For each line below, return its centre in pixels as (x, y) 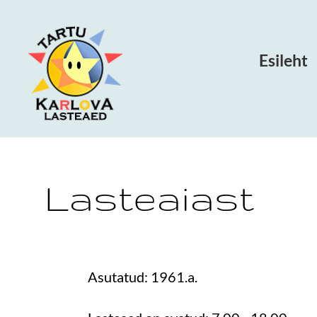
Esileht (283, 60)
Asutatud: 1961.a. (142, 276)
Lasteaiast (149, 197)
